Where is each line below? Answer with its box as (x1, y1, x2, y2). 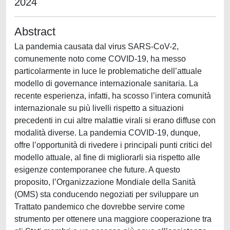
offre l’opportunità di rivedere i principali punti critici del (14, 141, 212, 149)
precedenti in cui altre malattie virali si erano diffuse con (14, 116, 216, 125)
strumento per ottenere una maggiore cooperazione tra (14, 215, 212, 223)
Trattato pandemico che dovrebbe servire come (14, 202, 185, 211)
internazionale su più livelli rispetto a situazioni (14, 104, 184, 112)
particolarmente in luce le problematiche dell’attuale (14, 67, 202, 75)
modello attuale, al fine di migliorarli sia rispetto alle (14, 153, 200, 162)
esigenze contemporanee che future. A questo (14, 165, 180, 174)
